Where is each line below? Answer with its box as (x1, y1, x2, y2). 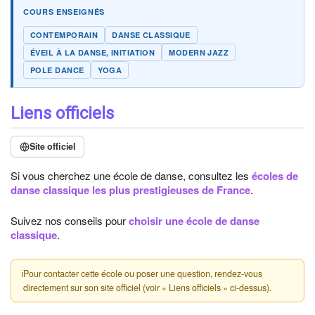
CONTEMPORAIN (30, 30, 98, 40)
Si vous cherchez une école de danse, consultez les (11, 168, 252, 183)
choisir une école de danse (129, 213, 259, 229)
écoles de (252, 168, 298, 184)
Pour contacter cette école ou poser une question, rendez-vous (23, 267, 262, 280)
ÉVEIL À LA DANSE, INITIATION (30, 47, 155, 58)
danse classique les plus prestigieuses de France (11, 182, 250, 198)
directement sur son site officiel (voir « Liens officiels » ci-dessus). (23, 281, 271, 294)
